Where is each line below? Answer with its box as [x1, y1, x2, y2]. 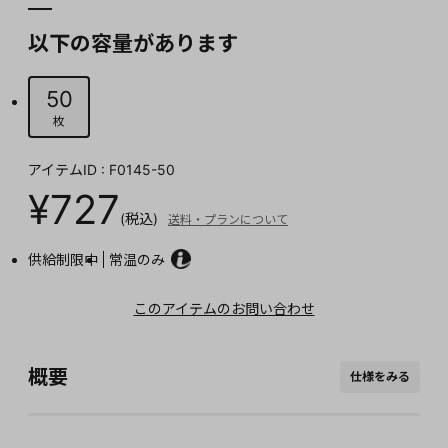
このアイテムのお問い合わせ [133, 300, 315, 317]
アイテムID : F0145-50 [28, 161, 175, 178]
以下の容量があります [28, 31, 238, 56]
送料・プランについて [168, 212, 288, 227]
